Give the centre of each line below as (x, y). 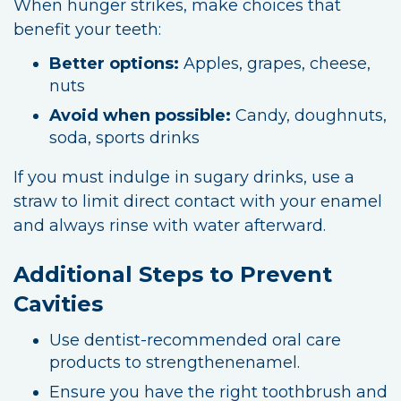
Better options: (114, 63)
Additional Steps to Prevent (173, 274)
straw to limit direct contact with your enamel (198, 201)
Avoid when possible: (140, 115)
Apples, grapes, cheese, (275, 63)
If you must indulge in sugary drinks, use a (184, 177)
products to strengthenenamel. (175, 362)
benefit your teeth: (87, 29)
